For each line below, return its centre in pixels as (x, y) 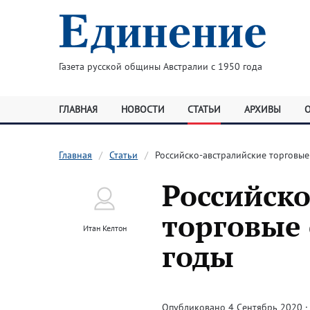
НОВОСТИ (143, 109)
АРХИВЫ (262, 109)
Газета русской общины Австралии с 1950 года (160, 66)
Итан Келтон (104, 228)
